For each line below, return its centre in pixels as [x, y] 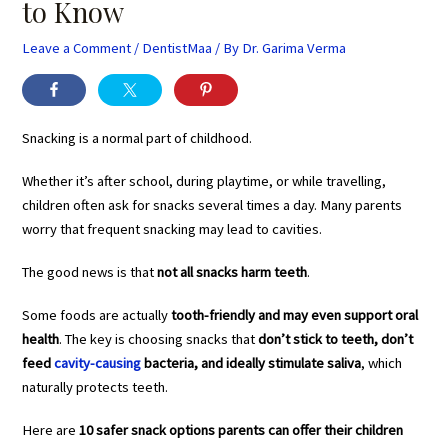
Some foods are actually [97, 314]
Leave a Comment [77, 48]
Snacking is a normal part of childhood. [137, 138]
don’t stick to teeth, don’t [336, 338]
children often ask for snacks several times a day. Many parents [212, 205]
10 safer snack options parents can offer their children [241, 429]
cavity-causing [96, 362]
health [41, 338]
